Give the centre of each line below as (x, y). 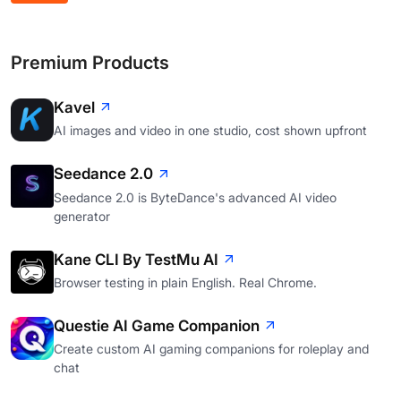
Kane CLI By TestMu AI (136, 259)
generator (82, 216)
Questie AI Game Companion (157, 325)
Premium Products (90, 62)
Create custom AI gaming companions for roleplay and (211, 349)
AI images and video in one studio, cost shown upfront (210, 131)
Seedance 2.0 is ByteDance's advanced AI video (195, 197)
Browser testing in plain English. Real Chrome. (185, 282)
